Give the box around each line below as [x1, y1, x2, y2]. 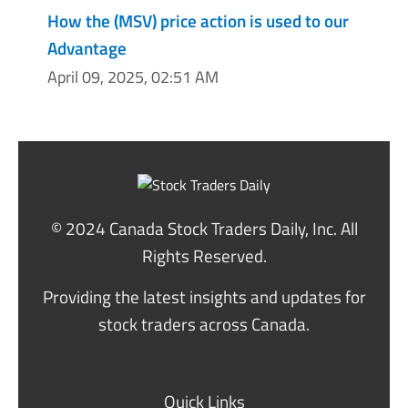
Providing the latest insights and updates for [42, 283, 366, 311]
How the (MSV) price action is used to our [47, 6, 349, 34]
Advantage [47, 34, 127, 61]
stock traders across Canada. [98, 311, 310, 338]
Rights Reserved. [141, 242, 267, 270]
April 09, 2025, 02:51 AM [47, 65, 219, 90]
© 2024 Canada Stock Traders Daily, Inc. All [50, 215, 358, 242]
